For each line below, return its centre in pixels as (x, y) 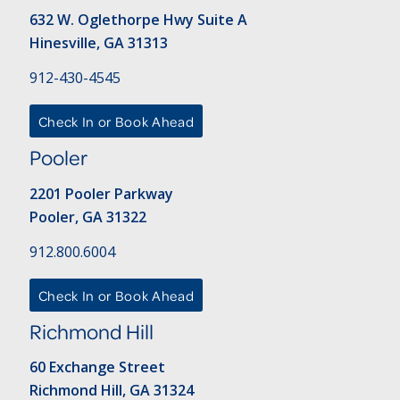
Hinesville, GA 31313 (98, 42)
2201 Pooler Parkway (101, 193)
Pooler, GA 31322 (87, 217)
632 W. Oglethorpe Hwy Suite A (138, 19)
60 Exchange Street (97, 367)
